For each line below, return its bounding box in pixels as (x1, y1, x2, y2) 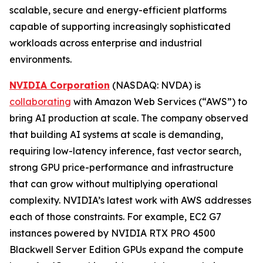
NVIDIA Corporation (9, 79, 110, 91)
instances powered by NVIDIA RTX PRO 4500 (9, 227, 215, 239)
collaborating (9, 96, 71, 107)
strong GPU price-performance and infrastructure (9, 161, 234, 173)
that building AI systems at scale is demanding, (9, 129, 223, 140)
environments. (9, 53, 72, 65)
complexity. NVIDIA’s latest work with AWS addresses (9, 194, 251, 206)
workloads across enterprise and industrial (9, 37, 202, 49)
